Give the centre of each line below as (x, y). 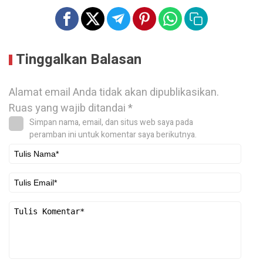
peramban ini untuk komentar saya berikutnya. (113, 135)
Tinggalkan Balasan (79, 60)
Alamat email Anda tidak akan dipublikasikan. (114, 93)
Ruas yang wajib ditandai (68, 109)
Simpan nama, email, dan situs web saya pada (111, 123)
